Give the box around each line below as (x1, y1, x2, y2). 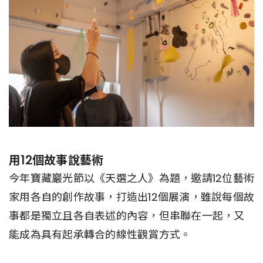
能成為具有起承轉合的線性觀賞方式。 (9, 227, 191, 242)
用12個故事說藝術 (9, 151, 104, 168)
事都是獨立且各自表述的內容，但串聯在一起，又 (9, 208, 245, 223)
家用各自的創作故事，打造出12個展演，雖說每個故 (9, 189, 254, 204)
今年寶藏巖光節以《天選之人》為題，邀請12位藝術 (9, 170, 254, 186)
